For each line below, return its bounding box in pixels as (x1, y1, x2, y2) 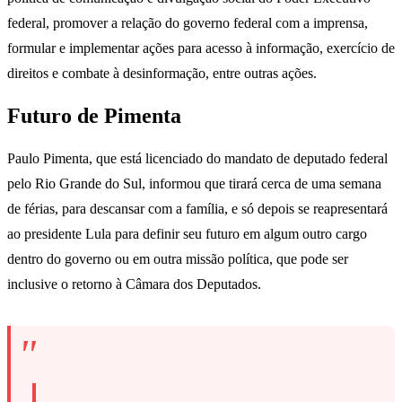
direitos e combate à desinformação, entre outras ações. (7, 65, 317, 81)
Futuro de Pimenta (7, 103, 181, 127)
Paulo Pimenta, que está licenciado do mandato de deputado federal (7, 150, 388, 166)
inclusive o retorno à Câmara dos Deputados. (7, 275, 261, 292)
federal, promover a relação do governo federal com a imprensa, (7, 14, 368, 31)
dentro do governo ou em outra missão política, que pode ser (7, 250, 348, 267)
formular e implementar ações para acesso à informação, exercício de (7, 39, 395, 56)
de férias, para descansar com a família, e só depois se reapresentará (7, 200, 388, 216)
